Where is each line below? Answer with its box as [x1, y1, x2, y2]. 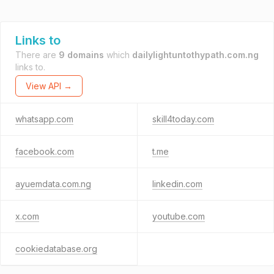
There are [15, 50, 59, 60]
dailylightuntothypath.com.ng [132, 50, 259, 60]
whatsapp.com [15, 114, 73, 124]
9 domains [59, 50, 104, 60]
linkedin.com [152, 179, 202, 189]
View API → [26, 81, 72, 91]
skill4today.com [152, 114, 214, 124]
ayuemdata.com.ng [15, 179, 91, 189]
